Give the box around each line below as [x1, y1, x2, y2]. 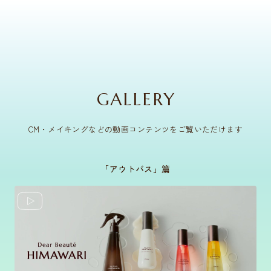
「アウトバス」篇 [100, 163, 171, 175]
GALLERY [96, 89, 177, 111]
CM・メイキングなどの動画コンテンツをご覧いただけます [28, 123, 243, 135]
